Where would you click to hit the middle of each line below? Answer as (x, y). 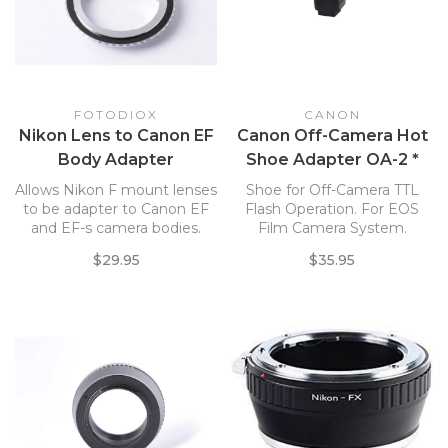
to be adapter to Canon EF (116, 209)
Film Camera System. (332, 228)
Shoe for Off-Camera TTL (332, 190)
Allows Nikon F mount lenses (116, 190)
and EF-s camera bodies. (116, 228)
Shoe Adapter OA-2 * (332, 159)
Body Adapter (116, 159)
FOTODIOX (116, 114)
